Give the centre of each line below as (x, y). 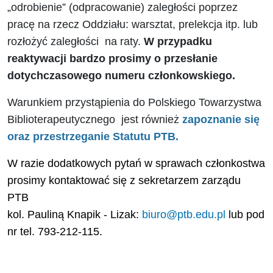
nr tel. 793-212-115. (55, 232)
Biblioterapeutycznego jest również (95, 119)
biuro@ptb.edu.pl (185, 214)
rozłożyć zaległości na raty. (74, 41)
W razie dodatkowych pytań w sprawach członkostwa (136, 163)
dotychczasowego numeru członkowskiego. (121, 76)
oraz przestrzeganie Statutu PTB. (93, 136)
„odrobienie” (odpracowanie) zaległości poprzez (122, 7)
